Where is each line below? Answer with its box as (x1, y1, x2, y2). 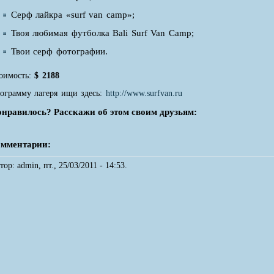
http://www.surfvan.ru (105, 89, 182, 98)
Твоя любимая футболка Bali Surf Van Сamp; (11, 28, 194, 39)
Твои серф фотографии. (11, 46, 108, 57)
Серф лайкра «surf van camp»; (11, 10, 135, 20)
